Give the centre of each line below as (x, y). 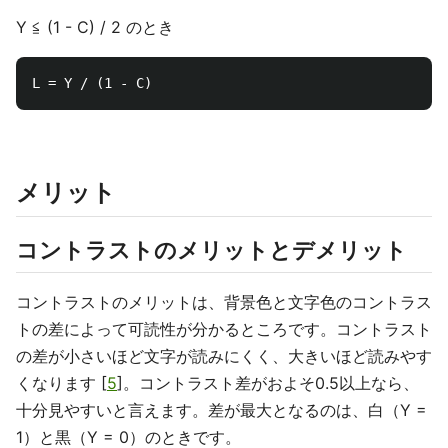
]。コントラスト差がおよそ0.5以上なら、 (268, 382)
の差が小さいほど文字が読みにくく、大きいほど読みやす (224, 355)
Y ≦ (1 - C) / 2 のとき (95, 26)
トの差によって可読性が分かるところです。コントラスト (224, 328)
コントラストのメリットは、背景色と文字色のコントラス (224, 301)
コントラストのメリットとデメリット (211, 249)
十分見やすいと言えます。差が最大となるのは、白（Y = (221, 409)
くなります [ (61, 382)
